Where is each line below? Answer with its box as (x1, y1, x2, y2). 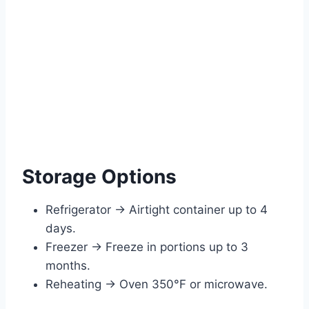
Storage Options (22, 164, 177, 188)
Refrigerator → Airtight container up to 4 (46, 202, 268, 217)
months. (46, 258, 90, 272)
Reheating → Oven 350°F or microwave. (46, 277, 268, 291)
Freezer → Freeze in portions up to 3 (46, 239, 248, 254)
